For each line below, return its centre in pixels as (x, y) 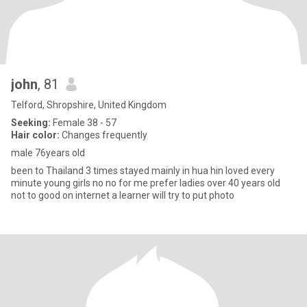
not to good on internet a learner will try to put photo (123, 195)
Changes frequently (103, 135)
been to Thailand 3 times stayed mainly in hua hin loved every (143, 171)
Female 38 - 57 (84, 123)
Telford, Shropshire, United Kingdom (89, 105)
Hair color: (35, 135)
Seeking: (31, 123)
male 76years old (48, 153)
